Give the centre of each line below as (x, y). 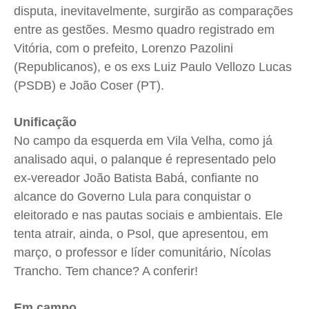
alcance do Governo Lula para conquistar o (132, 197)
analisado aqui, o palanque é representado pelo (145, 160)
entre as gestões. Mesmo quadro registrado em (144, 30)
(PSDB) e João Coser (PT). (89, 86)
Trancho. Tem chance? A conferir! (106, 271)
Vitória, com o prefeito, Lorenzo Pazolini (123, 49)
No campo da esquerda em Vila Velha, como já (143, 141)
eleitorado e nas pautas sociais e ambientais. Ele (148, 216)
